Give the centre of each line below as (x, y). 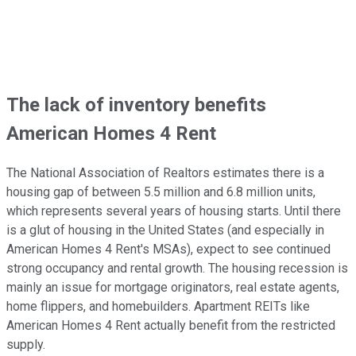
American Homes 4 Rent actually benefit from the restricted (171, 326)
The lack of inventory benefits (136, 105)
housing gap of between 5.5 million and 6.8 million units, (161, 192)
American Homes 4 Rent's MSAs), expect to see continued (168, 250)
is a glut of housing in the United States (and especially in (165, 230)
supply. (27, 345)
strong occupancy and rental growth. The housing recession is (177, 269)
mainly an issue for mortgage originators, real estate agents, (173, 288)
